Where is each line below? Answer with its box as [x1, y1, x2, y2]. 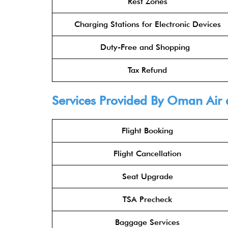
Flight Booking [122, 126, 173, 135]
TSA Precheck [123, 194, 172, 204]
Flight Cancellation [113, 149, 181, 158]
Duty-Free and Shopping [100, 42, 195, 52]
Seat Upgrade [122, 172, 173, 181]
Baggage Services [115, 217, 180, 227]
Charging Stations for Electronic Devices [74, 19, 221, 29]
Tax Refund [128, 65, 167, 75]
